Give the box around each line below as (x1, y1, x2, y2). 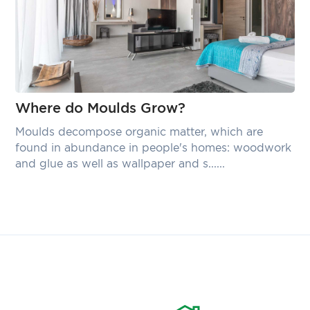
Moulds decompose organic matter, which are (15, 127, 264, 138)
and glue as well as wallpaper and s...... (15, 158, 226, 170)
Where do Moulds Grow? (15, 102, 186, 116)
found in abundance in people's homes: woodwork (15, 143, 292, 154)
